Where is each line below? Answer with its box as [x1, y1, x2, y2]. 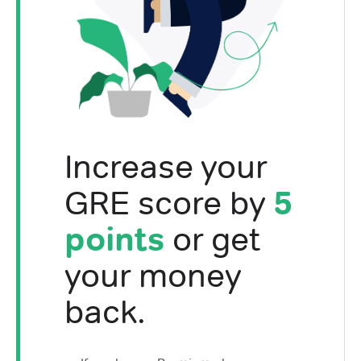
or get [164, 218, 260, 259]
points [64, 218, 164, 259]
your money [64, 254, 241, 296]
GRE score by [64, 181, 273, 223]
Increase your [64, 145, 267, 187]
